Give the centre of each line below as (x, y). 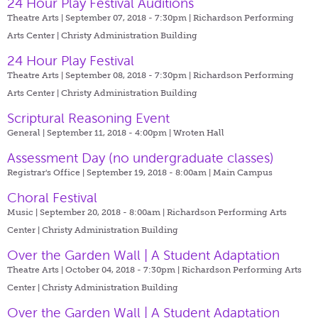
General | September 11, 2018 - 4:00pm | (90, 132)
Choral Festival (52, 197)
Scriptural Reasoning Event (88, 118)
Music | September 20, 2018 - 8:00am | (87, 212)
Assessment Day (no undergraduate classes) (141, 158)
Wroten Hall (199, 132)
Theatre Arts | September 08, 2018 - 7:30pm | (100, 75)
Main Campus (243, 172)
